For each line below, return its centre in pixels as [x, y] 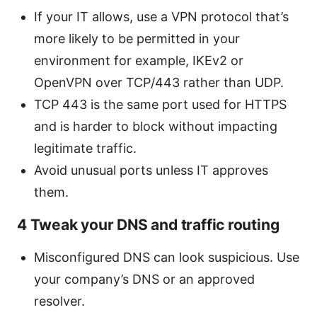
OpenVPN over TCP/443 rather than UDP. [159, 83]
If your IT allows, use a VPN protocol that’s [161, 17]
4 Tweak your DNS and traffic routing [148, 225]
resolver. [59, 301]
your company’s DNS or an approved [144, 279]
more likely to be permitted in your [137, 39]
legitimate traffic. [85, 149]
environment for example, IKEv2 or [139, 61]
